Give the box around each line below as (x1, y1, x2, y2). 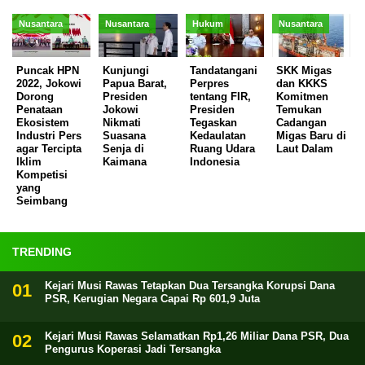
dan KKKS (276, 77, 328, 90)
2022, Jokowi (16, 77, 81, 90)
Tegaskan (189, 116, 237, 129)
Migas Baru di (276, 129, 347, 142)
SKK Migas (276, 64, 332, 77)
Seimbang (16, 194, 68, 207)
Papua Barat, (103, 77, 168, 90)
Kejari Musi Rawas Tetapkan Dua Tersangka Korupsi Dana (45, 279, 335, 292)
